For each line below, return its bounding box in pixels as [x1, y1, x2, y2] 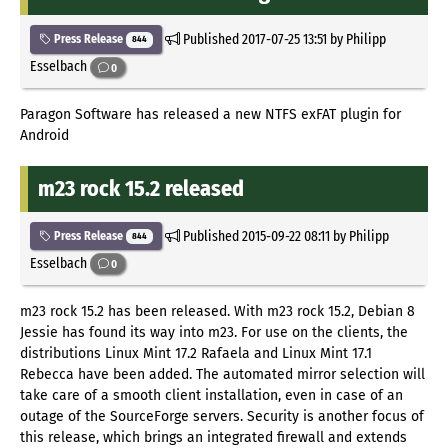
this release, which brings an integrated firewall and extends [20, 428, 407, 446]
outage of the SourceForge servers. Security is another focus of [20, 407, 424, 425]
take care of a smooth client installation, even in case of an [20, 386, 403, 404]
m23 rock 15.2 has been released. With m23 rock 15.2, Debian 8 [20, 302, 415, 320]
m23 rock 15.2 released [38, 175, 244, 203]
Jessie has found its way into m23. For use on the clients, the [20, 323, 408, 341]
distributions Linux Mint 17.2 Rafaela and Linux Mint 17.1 [20, 344, 372, 362]
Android [20, 127, 69, 145]
